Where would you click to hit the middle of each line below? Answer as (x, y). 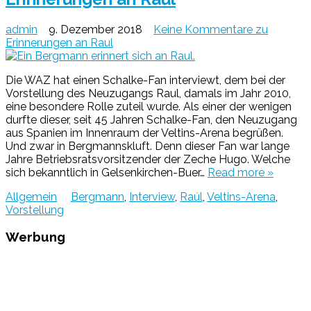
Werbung (35, 237)
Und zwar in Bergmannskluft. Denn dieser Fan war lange (148, 146)
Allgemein (31, 196)
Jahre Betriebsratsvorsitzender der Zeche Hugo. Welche (148, 159)
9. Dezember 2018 (95, 29)
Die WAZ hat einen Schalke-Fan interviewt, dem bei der (145, 80)
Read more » (241, 172)
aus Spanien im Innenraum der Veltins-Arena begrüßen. (144, 133)
